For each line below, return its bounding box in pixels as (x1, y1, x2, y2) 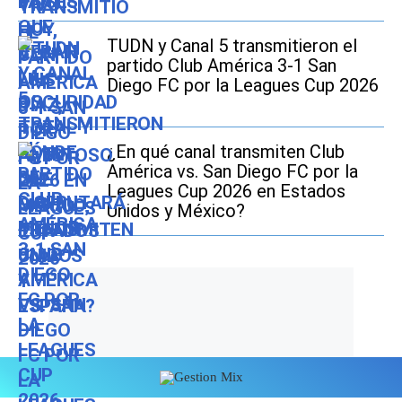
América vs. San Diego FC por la (107, 161, 358, 183)
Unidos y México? (107, 200, 245, 223)
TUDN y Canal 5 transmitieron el (107, 35, 357, 57)
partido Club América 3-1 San (107, 55, 336, 77)
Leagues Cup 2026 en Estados (107, 180, 345, 203)
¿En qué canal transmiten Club (107, 141, 345, 163)
